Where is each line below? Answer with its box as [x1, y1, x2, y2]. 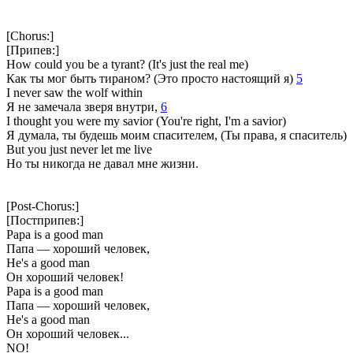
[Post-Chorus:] [6, 199, 79, 213]
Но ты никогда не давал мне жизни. [6, 156, 199, 170]
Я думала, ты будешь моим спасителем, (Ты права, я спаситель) [6, 128, 347, 142]
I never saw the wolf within [6, 85, 143, 99]
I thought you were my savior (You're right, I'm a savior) [6, 113, 286, 128]
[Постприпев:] [6, 213, 84, 227]
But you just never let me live [6, 142, 152, 156]
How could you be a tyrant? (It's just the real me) [6, 57, 248, 71]
